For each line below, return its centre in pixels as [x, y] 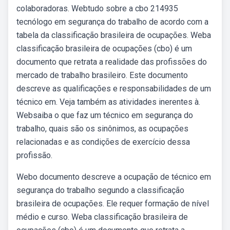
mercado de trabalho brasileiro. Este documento [102, 75]
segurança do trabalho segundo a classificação [100, 190]
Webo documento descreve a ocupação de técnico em [114, 177]
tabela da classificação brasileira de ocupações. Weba [114, 35]
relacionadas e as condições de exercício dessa [103, 142]
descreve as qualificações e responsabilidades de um [114, 89]
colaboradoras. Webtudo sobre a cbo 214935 [97, 8]
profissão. [34, 155]
